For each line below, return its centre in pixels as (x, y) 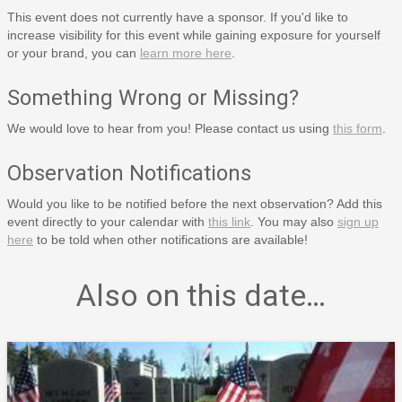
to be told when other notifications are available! (170, 239)
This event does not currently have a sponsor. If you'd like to (178, 17)
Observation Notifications (129, 173)
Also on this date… (201, 295)
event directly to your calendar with (108, 221)
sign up (358, 221)
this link (229, 221)
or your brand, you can (74, 52)
